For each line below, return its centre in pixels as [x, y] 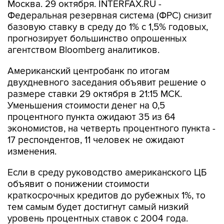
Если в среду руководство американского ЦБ [107, 173]
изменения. [32, 152]
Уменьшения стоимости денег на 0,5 [86, 106]
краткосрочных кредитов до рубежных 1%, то [106, 196]
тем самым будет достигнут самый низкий [98, 207]
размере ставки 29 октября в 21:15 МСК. [95, 94]
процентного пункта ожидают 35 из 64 [91, 117]
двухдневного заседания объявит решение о [107, 83]
